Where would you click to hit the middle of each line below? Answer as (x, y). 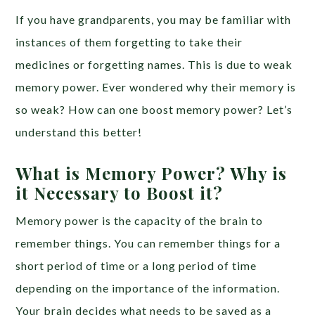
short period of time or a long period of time (136, 266)
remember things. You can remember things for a (148, 243)
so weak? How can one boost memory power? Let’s (154, 110)
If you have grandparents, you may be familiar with (154, 20)
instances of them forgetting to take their (129, 42)
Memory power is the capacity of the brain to (140, 221)
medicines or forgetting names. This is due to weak (154, 65)
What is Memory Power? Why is (152, 173)
